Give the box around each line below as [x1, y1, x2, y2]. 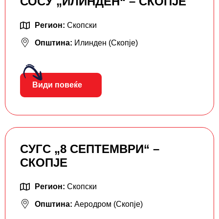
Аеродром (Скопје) [74, 199, 143, 208]
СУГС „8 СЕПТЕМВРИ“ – [20, 142, 159, 155]
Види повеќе [32, 80, 82, 89]
